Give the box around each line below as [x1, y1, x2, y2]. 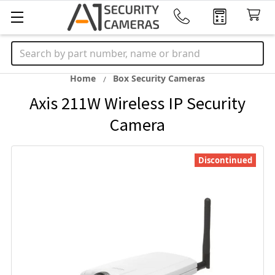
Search [11, 42, 43, 55]
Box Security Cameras [113, 72, 205, 84]
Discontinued [198, 155, 252, 166]
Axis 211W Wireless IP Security [29, 92, 246, 114]
